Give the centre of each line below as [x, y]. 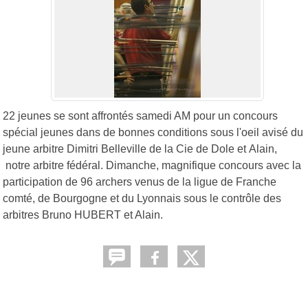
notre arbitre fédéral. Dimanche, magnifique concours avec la [152, 165]
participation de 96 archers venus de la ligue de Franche [140, 181]
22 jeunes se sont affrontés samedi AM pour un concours [140, 115]
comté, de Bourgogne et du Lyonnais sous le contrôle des [142, 198]
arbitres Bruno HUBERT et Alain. [83, 214]
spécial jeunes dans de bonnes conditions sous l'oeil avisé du [153, 132]
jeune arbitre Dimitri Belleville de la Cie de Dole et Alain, [140, 148]
